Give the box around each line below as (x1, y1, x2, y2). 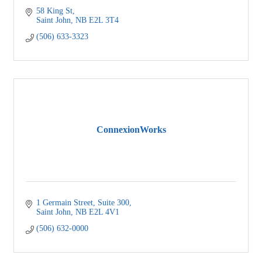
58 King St (36, 6, 73, 15)
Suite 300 (97, 198, 129, 207)
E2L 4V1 (88, 207, 119, 216)
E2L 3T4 (88, 15, 119, 25)
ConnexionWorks (96, 125, 166, 135)
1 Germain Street (36, 198, 93, 207)
